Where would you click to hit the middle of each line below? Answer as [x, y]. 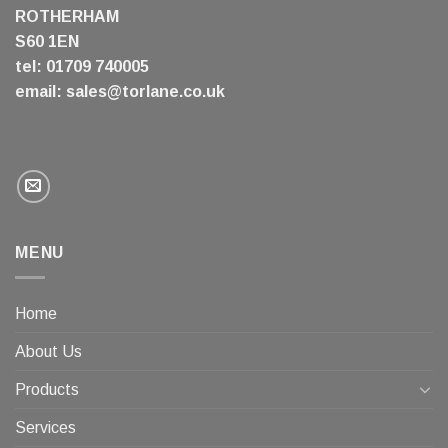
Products [47, 389]
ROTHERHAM [67, 16]
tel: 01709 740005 [82, 66]
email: [40, 91]
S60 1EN [47, 41]
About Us [48, 351]
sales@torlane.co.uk [145, 91]
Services [45, 427]
